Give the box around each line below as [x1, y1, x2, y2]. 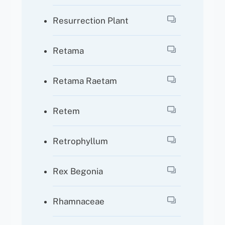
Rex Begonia [53, 166, 103, 176]
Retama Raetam [53, 75, 118, 86]
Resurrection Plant [53, 15, 129, 26]
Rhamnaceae [53, 196, 105, 206]
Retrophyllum [53, 136, 108, 146]
